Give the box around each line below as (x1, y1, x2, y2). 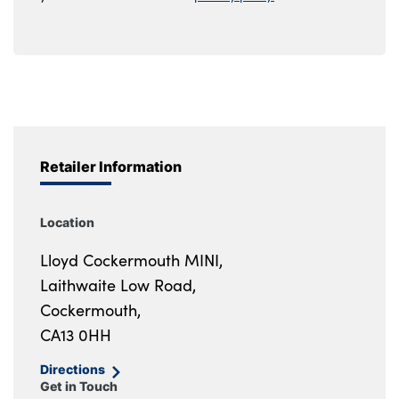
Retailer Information (40, 155, 182, 176)
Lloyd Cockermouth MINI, (40, 248, 223, 271)
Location (40, 212, 94, 232)
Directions (40, 359, 106, 379)
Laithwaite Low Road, (40, 273, 196, 296)
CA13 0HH (40, 323, 111, 346)
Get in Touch (40, 376, 118, 395)
